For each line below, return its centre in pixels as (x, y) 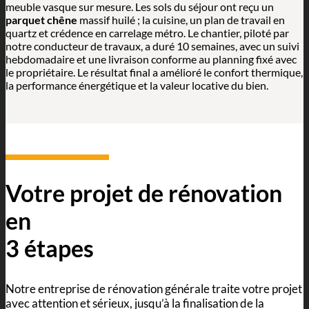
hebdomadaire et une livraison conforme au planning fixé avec (151, 59)
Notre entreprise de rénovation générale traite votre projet (154, 288)
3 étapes (50, 249)
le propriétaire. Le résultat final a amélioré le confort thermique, (154, 72)
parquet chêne (41, 20)
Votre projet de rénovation (144, 193)
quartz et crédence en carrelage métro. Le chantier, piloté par (147, 33)
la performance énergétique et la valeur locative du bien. (137, 85)
